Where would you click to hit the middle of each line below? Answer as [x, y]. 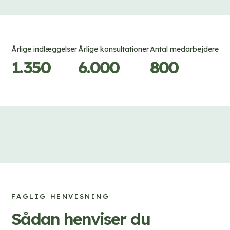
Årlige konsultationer [113, 50]
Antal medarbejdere [184, 50]
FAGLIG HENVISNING [61, 196]
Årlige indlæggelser [44, 50]
